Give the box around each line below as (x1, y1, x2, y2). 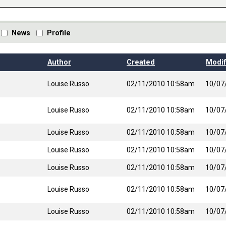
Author (47, 58, 71, 67)
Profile (47, 28, 71, 37)
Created (127, 58, 155, 67)
